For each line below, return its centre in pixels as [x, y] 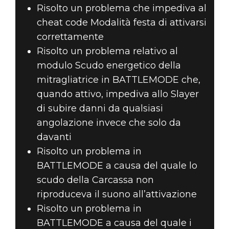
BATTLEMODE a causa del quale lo [117, 166]
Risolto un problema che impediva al [121, 8]
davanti [54, 137]
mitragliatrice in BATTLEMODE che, [118, 80]
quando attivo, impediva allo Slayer [118, 94]
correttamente [70, 37]
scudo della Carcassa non [95, 180]
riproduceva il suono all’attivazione [117, 194]
